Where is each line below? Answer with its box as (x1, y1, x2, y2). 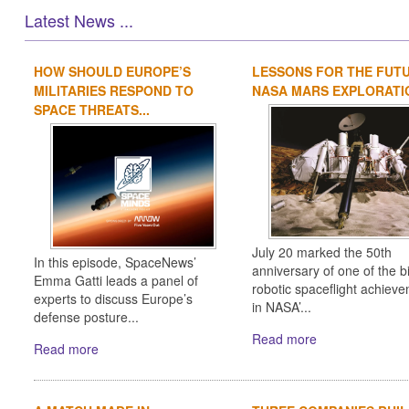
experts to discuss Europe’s (33, 289, 193, 309)
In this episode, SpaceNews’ (33, 253, 196, 272)
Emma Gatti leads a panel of (33, 271, 198, 290)
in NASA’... (251, 298, 311, 317)
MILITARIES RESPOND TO (33, 81, 194, 100)
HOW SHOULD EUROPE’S (33, 62, 191, 81)
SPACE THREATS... (33, 100, 150, 120)
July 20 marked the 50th (251, 243, 392, 262)
